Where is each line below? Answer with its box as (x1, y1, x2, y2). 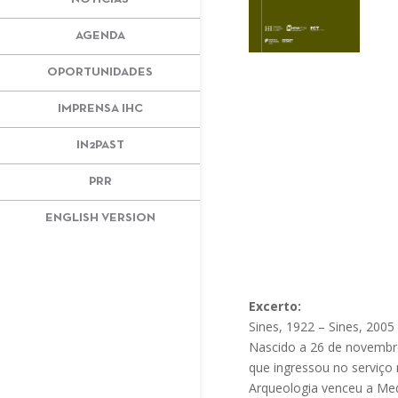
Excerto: (249, 297, 302, 314)
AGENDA (75, 29, 125, 42)
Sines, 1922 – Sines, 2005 (249, 317, 395, 335)
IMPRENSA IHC (57, 102, 143, 115)
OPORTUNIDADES (47, 66, 153, 78)
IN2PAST (76, 139, 124, 151)
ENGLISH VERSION (44, 211, 155, 224)
